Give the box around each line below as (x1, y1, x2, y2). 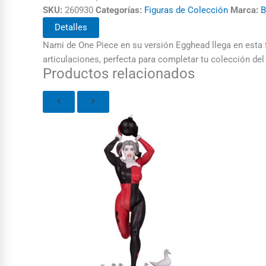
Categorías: (96, 4, 142, 15)
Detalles (55, 21, 87, 33)
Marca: (230, 4, 258, 15)
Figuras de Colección (144, 4, 228, 15)
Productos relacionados (43, 64, 195, 82)
